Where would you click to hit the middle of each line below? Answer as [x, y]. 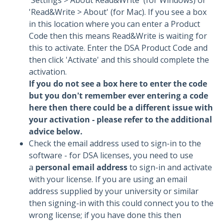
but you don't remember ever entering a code [118, 96]
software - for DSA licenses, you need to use [111, 155]
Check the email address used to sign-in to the [115, 143]
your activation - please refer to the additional [120, 119]
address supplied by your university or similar [114, 191]
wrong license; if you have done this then [105, 215]
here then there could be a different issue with [121, 108]
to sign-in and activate [171, 167]
